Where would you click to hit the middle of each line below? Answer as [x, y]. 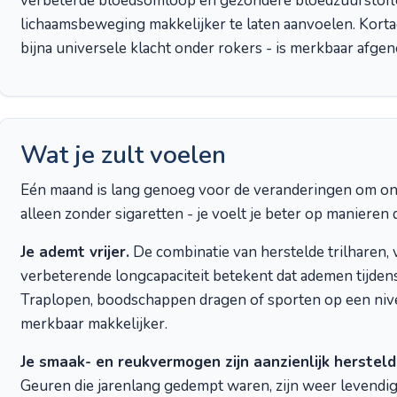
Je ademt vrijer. [75, 252]
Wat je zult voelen [123, 155]
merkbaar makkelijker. [94, 324]
